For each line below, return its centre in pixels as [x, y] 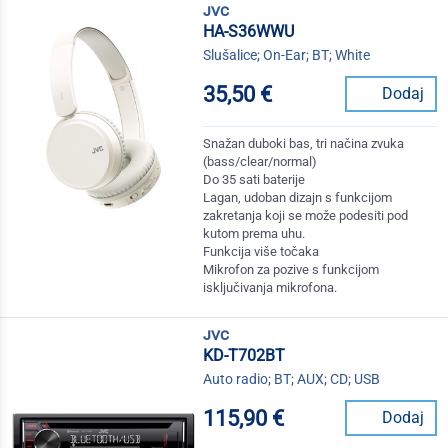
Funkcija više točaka [261, 252]
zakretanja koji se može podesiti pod [306, 216]
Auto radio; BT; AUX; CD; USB [292, 379]
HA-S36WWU [249, 32]
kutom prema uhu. [254, 234]
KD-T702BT [244, 356]
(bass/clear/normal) [260, 162]
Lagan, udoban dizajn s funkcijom [298, 198]
